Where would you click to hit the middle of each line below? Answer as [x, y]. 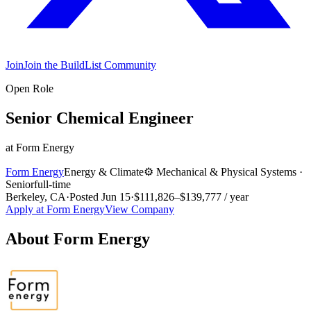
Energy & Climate [104, 171]
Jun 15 [116, 196]
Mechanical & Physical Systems [226, 171]
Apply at [26, 209]
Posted [85, 196]
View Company [140, 209]
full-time [52, 184]
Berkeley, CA [36, 196]
